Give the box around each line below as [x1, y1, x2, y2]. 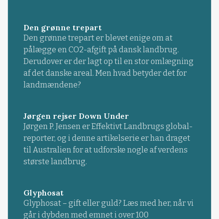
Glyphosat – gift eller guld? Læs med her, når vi [23, 198, 194, 208]
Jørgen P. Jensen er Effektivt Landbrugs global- [23, 122, 193, 131]
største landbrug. [23, 157, 87, 167]
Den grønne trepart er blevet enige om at [23, 33, 173, 43]
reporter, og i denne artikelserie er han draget [23, 133, 190, 143]
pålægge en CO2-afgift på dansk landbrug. [23, 45, 179, 55]
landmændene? [23, 80, 81, 90]
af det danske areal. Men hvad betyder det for [23, 68, 187, 78]
